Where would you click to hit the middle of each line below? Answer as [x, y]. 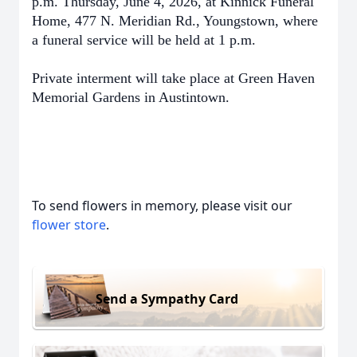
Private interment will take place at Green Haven [173, 78]
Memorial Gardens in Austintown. [131, 97]
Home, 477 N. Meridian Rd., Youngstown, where [175, 21]
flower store [69, 225]
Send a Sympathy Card [167, 298]
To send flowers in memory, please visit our [162, 206]
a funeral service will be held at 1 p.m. [144, 40]
